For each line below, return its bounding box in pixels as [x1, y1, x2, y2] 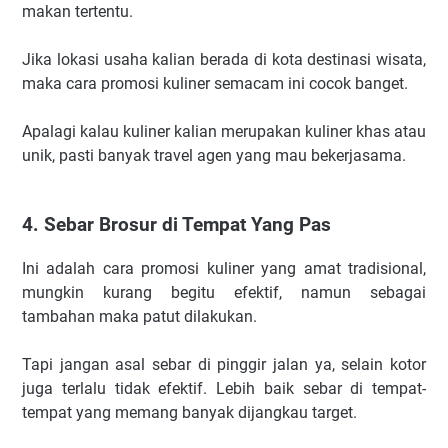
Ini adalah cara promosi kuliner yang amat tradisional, [22, 259, 426, 279]
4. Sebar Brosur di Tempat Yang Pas [22, 213, 331, 236]
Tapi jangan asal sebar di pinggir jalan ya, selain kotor [22, 355, 426, 375]
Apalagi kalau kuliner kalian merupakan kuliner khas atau [22, 121, 426, 141]
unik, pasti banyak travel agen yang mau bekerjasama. [22, 145, 406, 165]
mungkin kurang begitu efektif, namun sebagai [22, 283, 426, 303]
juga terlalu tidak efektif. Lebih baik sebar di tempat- [22, 379, 426, 399]
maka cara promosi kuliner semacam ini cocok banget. [22, 73, 408, 93]
